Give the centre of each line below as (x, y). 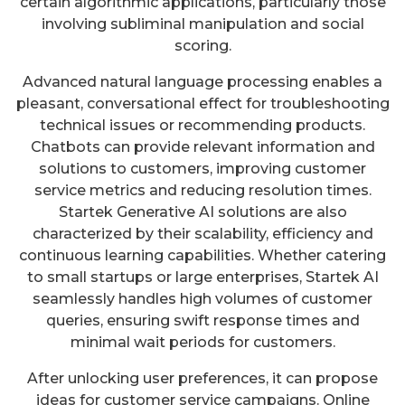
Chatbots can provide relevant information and (202, 146)
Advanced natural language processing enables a (202, 81)
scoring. (202, 45)
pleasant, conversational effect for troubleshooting (202, 103)
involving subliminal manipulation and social (202, 24)
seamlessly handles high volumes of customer (202, 298)
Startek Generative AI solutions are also (202, 212)
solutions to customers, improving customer (202, 168)
